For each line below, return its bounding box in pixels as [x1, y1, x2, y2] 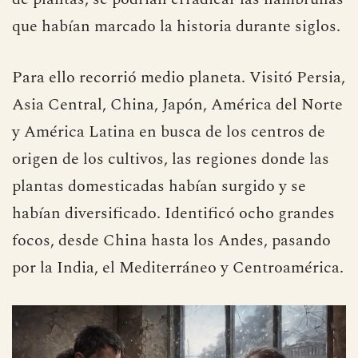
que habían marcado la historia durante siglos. [12, 14, 340, 39]
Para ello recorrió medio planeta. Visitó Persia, [12, 66, 345, 90]
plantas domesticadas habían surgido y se [12, 174, 306, 199]
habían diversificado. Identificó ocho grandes [12, 201, 335, 226]
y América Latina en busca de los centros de [12, 120, 325, 145]
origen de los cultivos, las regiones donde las [12, 147, 329, 172]
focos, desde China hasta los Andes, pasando [12, 229, 331, 253]
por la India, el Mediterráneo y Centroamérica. [12, 256, 344, 280]
